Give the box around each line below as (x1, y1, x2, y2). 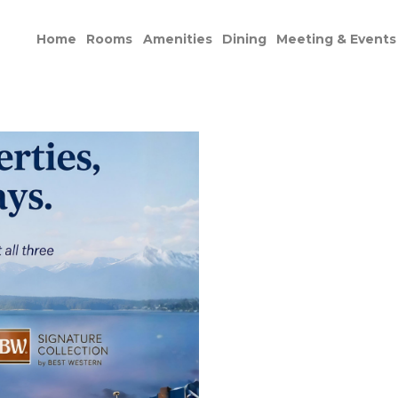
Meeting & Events (275, 31, 396, 48)
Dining (221, 31, 267, 48)
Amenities (142, 31, 212, 48)
